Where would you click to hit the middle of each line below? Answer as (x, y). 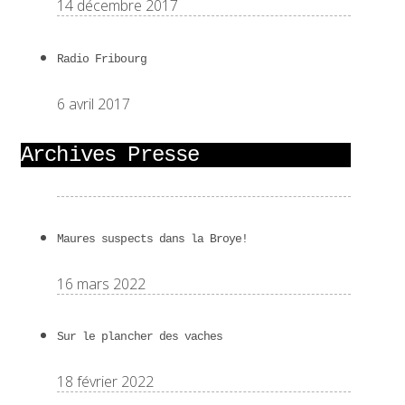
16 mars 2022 (101, 284)
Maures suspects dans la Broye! (153, 239)
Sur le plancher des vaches (140, 337)
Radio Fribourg (102, 59)
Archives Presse (110, 155)
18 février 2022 (105, 382)
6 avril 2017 (94, 104)
